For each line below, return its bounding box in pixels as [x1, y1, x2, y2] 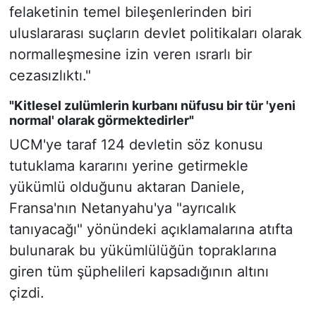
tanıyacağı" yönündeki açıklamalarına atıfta [8, 220, 293, 238]
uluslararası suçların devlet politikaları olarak [8, 25, 302, 42]
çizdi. [8, 284, 44, 301]
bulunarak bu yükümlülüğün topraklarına [8, 241, 276, 259]
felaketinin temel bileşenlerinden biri [8, 4, 252, 21]
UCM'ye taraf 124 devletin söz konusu [8, 135, 263, 153]
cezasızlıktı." [8, 67, 91, 85]
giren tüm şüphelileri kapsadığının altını [8, 262, 269, 280]
